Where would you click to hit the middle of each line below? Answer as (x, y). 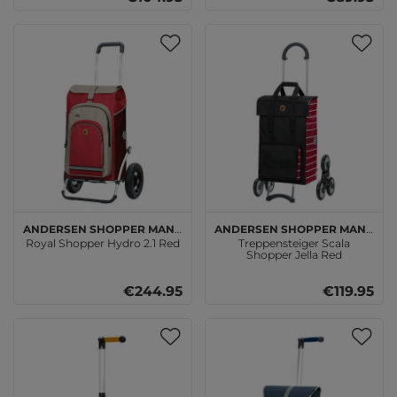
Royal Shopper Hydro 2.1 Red (103, 244)
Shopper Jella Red (294, 255)
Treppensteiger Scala (294, 244)
